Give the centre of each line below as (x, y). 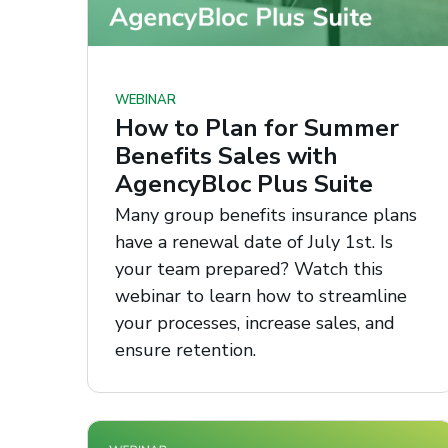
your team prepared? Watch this (249, 269)
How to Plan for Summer (257, 127)
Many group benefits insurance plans (266, 215)
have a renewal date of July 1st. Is (254, 242)
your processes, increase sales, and (255, 323)
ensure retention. (185, 350)
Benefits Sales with (226, 155)
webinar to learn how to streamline (261, 296)
